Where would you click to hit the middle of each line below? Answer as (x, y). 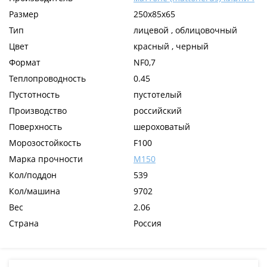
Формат (25, 63)
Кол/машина (35, 191)
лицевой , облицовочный (185, 30)
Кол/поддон (33, 175)
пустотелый (158, 95)
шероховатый (162, 127)
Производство (38, 111)
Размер (24, 14)
